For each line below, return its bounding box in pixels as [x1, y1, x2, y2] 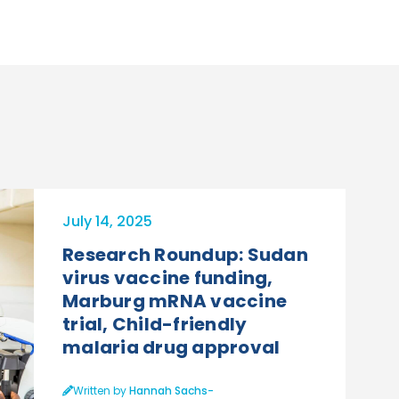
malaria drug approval [62, 334, 281, 360]
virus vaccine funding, [62, 265, 273, 290]
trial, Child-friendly [62, 311, 248, 337]
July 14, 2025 [62, 210, 152, 232]
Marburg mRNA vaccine [62, 288, 287, 313]
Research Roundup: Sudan [62, 241, 308, 267]
